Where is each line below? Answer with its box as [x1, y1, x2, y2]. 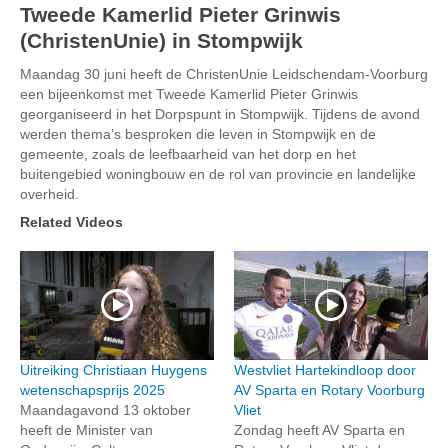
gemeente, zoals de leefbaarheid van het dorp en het [20, 145, 356, 162]
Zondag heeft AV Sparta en [234, 421, 405, 438]
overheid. [20, 185, 79, 202]
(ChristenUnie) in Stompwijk [20, 28, 303, 52]
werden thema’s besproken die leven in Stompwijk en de [20, 125, 376, 142]
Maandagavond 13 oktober [20, 401, 191, 418]
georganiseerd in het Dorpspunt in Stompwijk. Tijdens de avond [20, 105, 420, 122]
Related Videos [20, 213, 123, 230]
